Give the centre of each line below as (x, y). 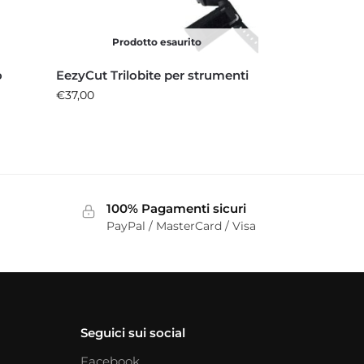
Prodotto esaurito (157, 41)
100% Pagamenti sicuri (176, 208)
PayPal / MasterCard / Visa (181, 226)
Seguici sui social (132, 333)
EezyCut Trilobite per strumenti (153, 75)
